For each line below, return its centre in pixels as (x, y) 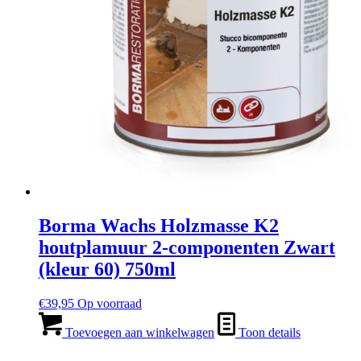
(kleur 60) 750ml (107, 269)
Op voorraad (110, 303)
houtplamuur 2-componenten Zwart (187, 247)
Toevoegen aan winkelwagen (138, 332)
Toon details (268, 332)
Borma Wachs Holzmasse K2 (159, 225)
